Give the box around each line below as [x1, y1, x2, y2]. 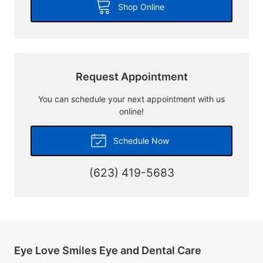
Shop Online [115, 1, 164, 12]
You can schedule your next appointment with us [38, 93, 225, 104]
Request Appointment [75, 70, 188, 83]
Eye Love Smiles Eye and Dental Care [14, 244, 201, 257]
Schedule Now [110, 135, 169, 146]
